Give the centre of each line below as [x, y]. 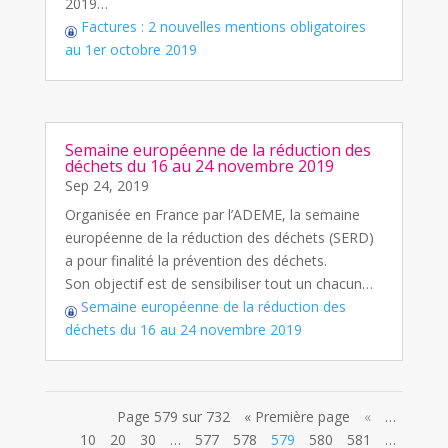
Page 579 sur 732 [174, 417]
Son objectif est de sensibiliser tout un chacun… [218, 284]
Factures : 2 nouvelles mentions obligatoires [221, 27]
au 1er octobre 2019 [130, 50]
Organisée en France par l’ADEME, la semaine [212, 215]
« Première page [297, 417]
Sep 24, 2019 [106, 186]
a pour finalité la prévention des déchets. [195, 261]
